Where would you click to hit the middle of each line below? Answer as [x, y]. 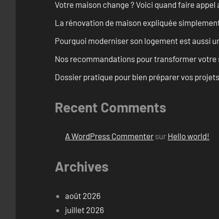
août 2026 [83, 195]
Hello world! [189, 136]
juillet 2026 [85, 209]
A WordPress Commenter [109, 136]
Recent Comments [110, 107]
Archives [82, 166]
